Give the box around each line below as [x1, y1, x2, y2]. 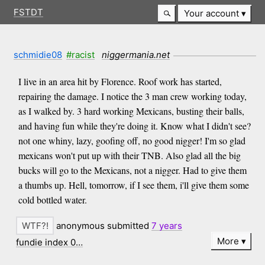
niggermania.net [101, 49, 170, 60]
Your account [183, 8, 239, 20]
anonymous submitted [54, 220, 152, 232]
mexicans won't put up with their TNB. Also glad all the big [18, 149, 241, 162]
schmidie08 [13, 49, 62, 60]
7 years [151, 220, 183, 232]
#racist [66, 49, 95, 60]
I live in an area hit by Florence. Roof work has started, [18, 75, 222, 88]
